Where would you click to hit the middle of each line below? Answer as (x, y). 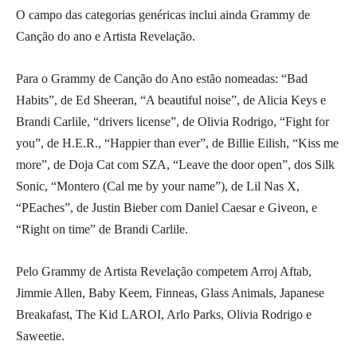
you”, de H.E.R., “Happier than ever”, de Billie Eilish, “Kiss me (177, 143)
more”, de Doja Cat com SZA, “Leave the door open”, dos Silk (175, 165)
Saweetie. (40, 336)
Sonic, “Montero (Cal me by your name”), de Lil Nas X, (158, 186)
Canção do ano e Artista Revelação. (106, 37)
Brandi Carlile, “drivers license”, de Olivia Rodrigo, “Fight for (173, 122)
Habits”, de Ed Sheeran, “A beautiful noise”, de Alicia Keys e (171, 100)
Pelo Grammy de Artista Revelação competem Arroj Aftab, (164, 272)
